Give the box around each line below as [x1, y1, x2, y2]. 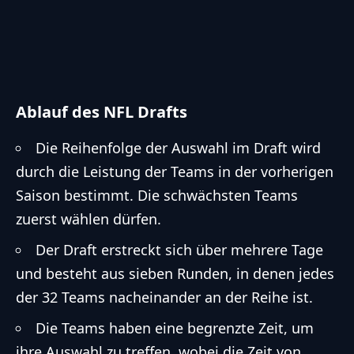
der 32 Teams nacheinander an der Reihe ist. [16, 288, 313, 307]
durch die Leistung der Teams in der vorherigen [16, 162, 333, 182]
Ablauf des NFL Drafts [16, 101, 187, 122]
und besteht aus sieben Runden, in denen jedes [16, 264, 334, 284]
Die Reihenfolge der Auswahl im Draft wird [36, 138, 321, 158]
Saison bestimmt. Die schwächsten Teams [16, 186, 298, 205]
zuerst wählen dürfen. [16, 209, 161, 229]
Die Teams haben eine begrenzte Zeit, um [36, 318, 314, 338]
